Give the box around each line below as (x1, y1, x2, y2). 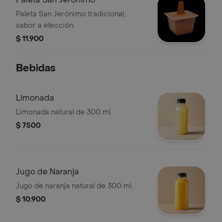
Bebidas (16, 62, 55, 75)
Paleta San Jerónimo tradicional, (16, 9, 125, 19)
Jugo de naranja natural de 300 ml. (16, 181, 133, 191)
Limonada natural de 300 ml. (16, 108, 112, 117)
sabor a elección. (16, 21, 75, 30)
